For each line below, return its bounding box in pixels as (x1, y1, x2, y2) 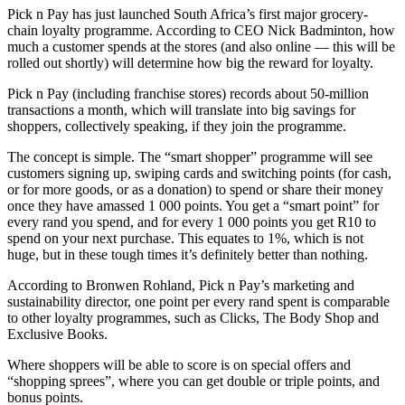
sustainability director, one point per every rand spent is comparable (7, 294, 390, 310)
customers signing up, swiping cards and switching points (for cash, (7, 165, 391, 182)
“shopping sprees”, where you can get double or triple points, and (7, 373, 380, 390)
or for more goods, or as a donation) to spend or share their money (7, 182, 383, 198)
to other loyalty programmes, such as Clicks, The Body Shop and (7, 310, 379, 326)
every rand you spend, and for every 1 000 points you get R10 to (7, 214, 376, 231)
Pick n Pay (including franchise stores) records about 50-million (7, 86, 369, 102)
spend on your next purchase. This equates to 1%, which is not (7, 231, 363, 247)
